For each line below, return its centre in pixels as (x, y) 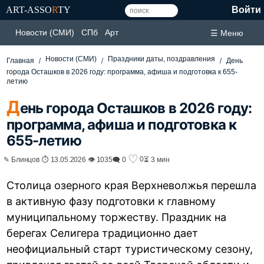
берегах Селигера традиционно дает (103, 233)
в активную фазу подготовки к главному (111, 201)
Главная (21, 61)
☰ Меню (227, 33)
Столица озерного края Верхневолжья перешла (132, 185)
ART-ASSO (29, 10)
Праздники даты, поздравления (162, 59)
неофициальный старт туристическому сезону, (130, 249)
